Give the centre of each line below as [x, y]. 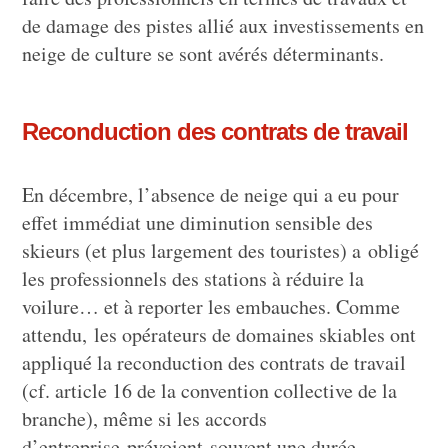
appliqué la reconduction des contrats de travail [214, 363]
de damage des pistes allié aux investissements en [223, 25]
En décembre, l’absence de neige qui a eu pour [211, 195]
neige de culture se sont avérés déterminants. [203, 53]
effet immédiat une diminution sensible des [198, 223]
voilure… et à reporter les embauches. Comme [211, 307]
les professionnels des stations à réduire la [193, 279]
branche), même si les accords [145, 419]
